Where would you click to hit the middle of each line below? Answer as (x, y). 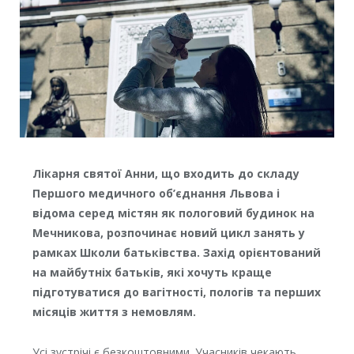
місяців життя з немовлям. (114, 311)
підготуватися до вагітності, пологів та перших (176, 292)
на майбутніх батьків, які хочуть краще (152, 272)
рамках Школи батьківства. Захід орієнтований (176, 252)
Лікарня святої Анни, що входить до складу (166, 173)
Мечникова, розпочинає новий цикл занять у (168, 232)
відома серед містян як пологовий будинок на (173, 213)
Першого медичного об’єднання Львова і (156, 193)
